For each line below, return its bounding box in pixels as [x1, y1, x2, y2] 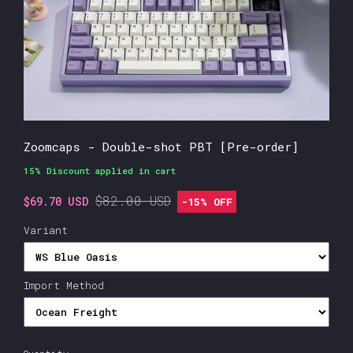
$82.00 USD [95, 192, 171, 210]
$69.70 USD [24, 194, 89, 210]
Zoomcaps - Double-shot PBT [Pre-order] [24, 139, 299, 155]
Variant [24, 223, 68, 238]
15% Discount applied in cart [24, 165, 176, 177]
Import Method [24, 278, 104, 293]
